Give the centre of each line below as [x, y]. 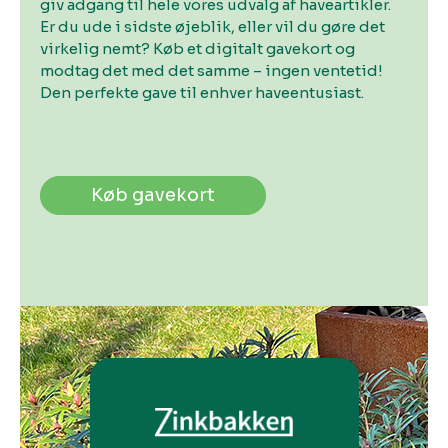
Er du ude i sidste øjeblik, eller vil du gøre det [213, 27]
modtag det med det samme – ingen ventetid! [212, 71]
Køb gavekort [153, 195]
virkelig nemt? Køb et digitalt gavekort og [198, 49]
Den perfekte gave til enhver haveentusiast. [202, 93]
